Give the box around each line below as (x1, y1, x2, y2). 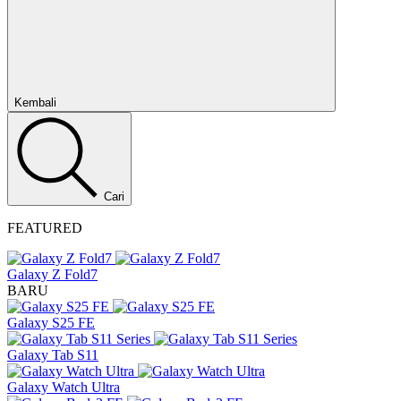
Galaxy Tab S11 (7, 347, 98, 363)
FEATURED (7, 220, 82, 235)
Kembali (14, 96, 60, 109)
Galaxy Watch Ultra (7, 380, 120, 395)
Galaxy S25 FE (7, 315, 95, 330)
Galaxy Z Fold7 (7, 267, 98, 282)
